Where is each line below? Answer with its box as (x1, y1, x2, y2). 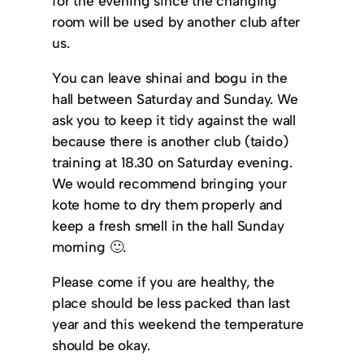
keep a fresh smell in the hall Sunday (52, 216, 284, 234)
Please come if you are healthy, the (52, 273, 275, 291)
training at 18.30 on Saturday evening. (52, 153, 292, 171)
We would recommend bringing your (52, 174, 287, 192)
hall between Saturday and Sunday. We (52, 89, 298, 107)
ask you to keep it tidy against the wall (52, 110, 297, 128)
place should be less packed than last (52, 294, 290, 312)
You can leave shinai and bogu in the (52, 68, 288, 86)
